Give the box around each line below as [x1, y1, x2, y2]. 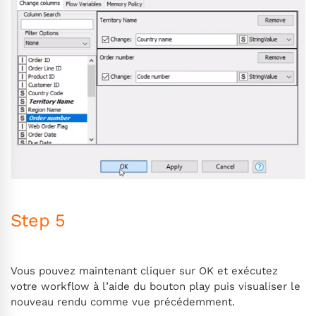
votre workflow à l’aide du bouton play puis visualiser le [11, 279, 300, 293]
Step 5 [11, 210, 66, 231]
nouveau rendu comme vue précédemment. [11, 295, 235, 308]
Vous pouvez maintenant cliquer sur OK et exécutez [11, 264, 278, 277]
